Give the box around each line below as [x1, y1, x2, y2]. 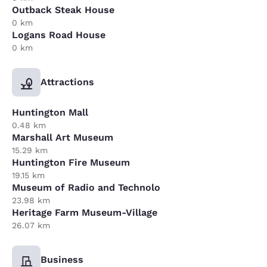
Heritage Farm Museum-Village [12, 207, 157, 218]
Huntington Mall [12, 107, 88, 118]
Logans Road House [12, 29, 105, 41]
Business [41, 254, 83, 265]
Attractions [41, 76, 94, 88]
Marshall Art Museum [12, 132, 113, 143]
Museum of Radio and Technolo [12, 182, 160, 193]
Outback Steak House [12, 4, 114, 15]
